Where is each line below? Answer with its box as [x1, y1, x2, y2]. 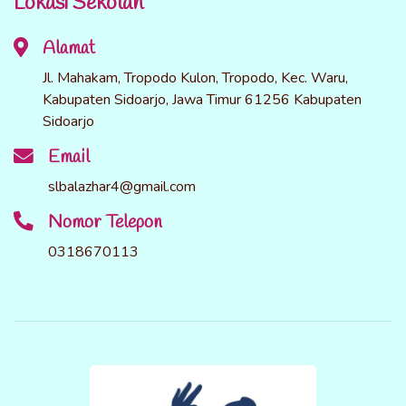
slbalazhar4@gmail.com [48, 177, 196, 198]
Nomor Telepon [48, 210, 162, 236]
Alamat [43, 36, 95, 62]
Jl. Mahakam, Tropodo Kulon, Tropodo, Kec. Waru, [43, 68, 348, 89]
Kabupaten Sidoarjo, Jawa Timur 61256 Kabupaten [43, 90, 362, 111]
